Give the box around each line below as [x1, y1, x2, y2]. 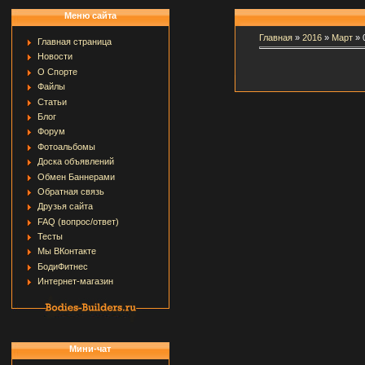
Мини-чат [69, 344, 111, 354]
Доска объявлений [37, 156, 114, 167]
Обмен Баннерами [37, 171, 115, 182]
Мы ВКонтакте [37, 246, 96, 257]
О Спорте [37, 66, 77, 77]
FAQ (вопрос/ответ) [37, 216, 119, 226]
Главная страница [37, 37, 112, 46]
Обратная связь [37, 186, 104, 196]
